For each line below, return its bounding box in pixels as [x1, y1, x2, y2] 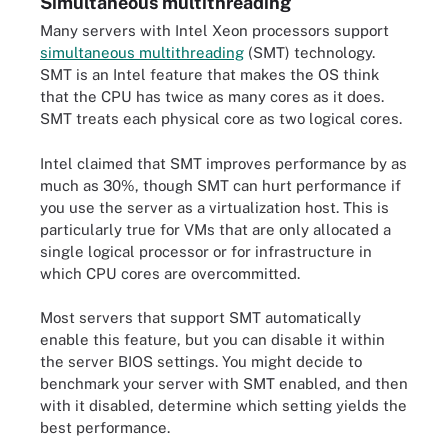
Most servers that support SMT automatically [40, 309, 361, 326]
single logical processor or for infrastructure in [40, 242, 372, 260]
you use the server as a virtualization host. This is [40, 198, 389, 216]
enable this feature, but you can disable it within [40, 331, 385, 348]
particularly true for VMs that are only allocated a [40, 220, 391, 238]
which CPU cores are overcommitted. [40, 264, 300, 282]
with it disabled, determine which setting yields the [40, 397, 407, 414]
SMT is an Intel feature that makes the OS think [40, 66, 379, 83]
